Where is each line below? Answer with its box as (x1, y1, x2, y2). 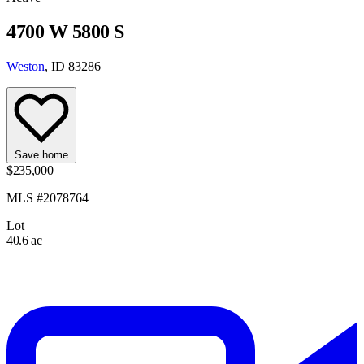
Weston (6, 58, 45, 73)
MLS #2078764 (6, 190, 89, 205)
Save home (15, 148, 68, 161)
